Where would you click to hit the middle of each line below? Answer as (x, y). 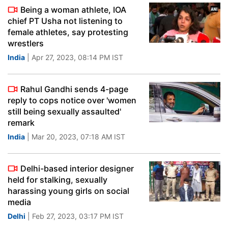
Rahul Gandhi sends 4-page (74, 89)
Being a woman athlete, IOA (73, 10)
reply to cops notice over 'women (72, 100)
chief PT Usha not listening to (65, 21)
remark (21, 123)
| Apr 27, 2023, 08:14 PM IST (74, 57)
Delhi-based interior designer (77, 168)
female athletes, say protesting (68, 32)
